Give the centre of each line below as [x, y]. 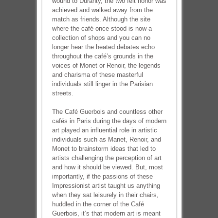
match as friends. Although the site [101, 19]
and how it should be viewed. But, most [107, 167]
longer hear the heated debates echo [103, 47]
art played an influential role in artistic [104, 130]
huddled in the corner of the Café [98, 204]
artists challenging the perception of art [107, 158]
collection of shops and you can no [101, 38]
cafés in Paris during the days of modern [109, 121]
